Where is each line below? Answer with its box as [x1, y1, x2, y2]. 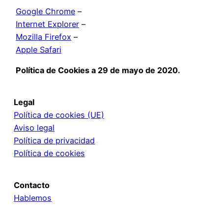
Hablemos [14, 193, 52, 203]
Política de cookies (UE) [14, 110, 104, 120]
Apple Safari [16, 44, 61, 55]
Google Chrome [16, 6, 75, 16]
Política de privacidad [14, 136, 95, 146]
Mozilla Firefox [16, 31, 71, 42]
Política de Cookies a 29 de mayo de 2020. [16, 65, 180, 75]
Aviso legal [14, 123, 55, 133]
